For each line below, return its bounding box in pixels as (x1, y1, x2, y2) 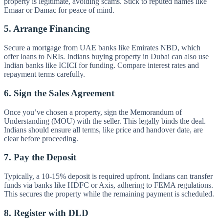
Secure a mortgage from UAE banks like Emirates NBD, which (4, 44, 200, 52)
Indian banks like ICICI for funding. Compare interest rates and (4, 61, 199, 70)
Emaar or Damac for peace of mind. (4, 5, 114, 14)
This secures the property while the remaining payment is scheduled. (4, 190, 214, 198)
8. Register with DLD (4, 207, 88, 218)
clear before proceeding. (4, 134, 78, 143)
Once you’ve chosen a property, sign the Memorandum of (4, 108, 182, 116)
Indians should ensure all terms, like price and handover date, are (4, 125, 203, 134)
